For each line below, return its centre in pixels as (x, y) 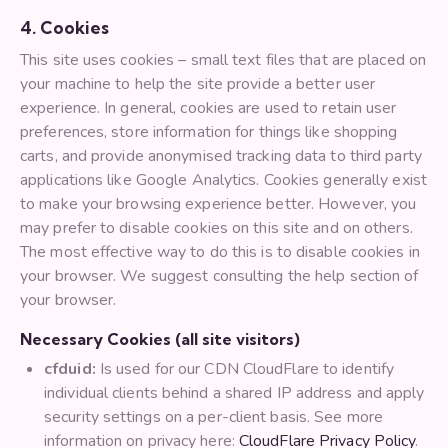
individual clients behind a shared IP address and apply (234, 393)
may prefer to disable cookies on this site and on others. (216, 228)
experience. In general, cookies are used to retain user (208, 108)
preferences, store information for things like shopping (209, 132)
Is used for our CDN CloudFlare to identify (245, 369)
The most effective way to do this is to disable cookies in (220, 252)
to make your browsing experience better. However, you (218, 204)
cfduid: (70, 369)
